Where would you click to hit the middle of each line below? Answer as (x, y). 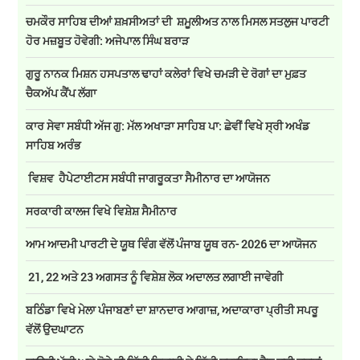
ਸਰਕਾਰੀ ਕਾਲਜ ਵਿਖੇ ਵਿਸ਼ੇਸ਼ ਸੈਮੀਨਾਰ (102, 211)
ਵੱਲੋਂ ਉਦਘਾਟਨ (55, 329)
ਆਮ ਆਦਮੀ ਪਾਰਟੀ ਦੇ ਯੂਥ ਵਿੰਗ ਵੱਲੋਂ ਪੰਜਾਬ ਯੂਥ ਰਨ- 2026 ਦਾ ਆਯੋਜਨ (172, 244)
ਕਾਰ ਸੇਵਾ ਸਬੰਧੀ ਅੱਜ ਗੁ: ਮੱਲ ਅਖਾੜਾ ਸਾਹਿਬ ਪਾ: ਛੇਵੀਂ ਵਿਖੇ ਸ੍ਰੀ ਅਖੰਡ (168, 126)
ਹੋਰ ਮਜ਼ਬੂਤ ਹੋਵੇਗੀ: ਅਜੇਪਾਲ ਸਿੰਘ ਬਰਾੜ (108, 41)
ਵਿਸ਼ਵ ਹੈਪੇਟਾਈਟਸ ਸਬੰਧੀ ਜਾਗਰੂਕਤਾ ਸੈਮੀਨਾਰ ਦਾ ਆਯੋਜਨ (148, 178)
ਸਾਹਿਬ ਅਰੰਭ (54, 145)
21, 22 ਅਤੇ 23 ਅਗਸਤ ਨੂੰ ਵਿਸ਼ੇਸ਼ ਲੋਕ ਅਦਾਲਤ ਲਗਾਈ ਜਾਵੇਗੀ (155, 277)
